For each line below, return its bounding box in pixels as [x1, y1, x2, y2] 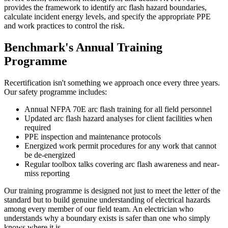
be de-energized [24, 151, 75, 160]
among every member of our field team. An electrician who [4, 205, 193, 214]
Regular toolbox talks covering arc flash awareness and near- [24, 160, 219, 169]
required [24, 123, 51, 132]
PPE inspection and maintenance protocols [24, 132, 161, 141]
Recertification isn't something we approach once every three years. [4, 78, 220, 88]
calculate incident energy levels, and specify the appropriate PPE [4, 12, 211, 21]
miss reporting [24, 169, 70, 178]
